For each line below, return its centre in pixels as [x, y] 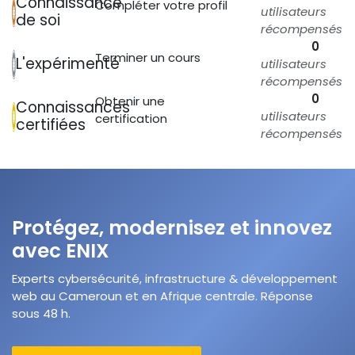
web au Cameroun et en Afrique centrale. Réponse [162, 296]
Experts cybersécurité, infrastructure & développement [175, 278]
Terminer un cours [147, 58]
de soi [38, 21]
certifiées [51, 125]
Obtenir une [130, 101]
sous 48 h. [41, 313]
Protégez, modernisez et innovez [172, 227]
